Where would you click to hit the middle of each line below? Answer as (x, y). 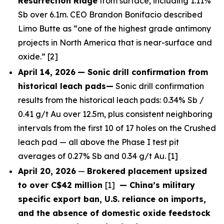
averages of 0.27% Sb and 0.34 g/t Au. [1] (98, 156)
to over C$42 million (61, 185)
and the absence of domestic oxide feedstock (114, 213)
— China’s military (156, 185)
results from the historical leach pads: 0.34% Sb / (111, 100)
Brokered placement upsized (147, 171)
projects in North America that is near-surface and (115, 43)
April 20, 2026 (47, 171)
